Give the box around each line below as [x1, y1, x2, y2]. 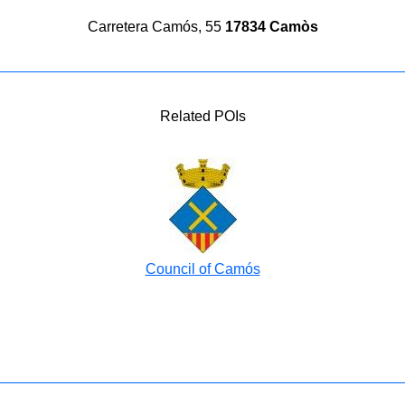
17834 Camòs [224, 19, 318, 34]
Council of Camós [145, 261, 260, 277]
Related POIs [159, 108, 246, 124]
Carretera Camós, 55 [87, 19, 225, 34]
